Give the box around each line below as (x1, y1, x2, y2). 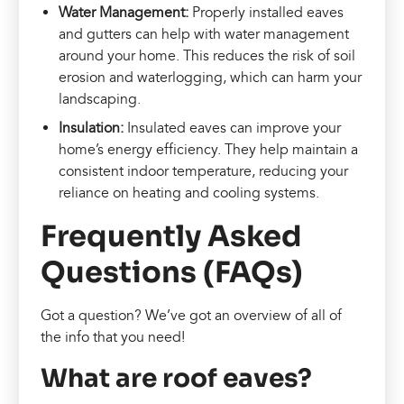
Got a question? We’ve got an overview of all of (41, 306, 343, 325)
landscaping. (59, 89, 142, 108)
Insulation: (59, 118, 128, 137)
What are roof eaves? (41, 362, 313, 394)
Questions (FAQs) (41, 253, 304, 290)
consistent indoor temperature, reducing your (59, 161, 349, 180)
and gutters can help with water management (59, 24, 350, 43)
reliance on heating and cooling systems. (59, 183, 320, 202)
